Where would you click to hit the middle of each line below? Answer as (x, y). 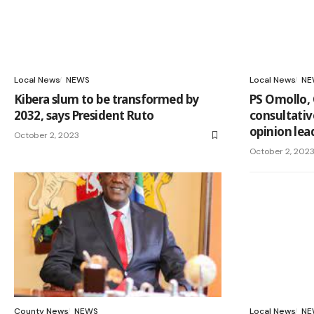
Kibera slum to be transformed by (107, 100)
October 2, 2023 (47, 136)
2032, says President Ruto (84, 116)
